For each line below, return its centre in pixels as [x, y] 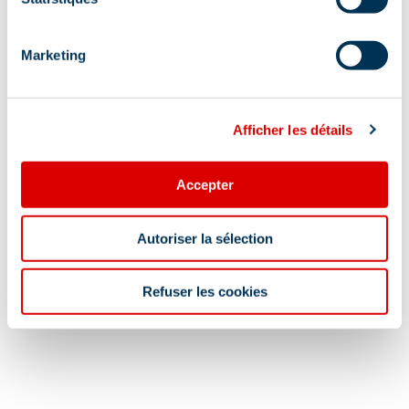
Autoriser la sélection [204, 238]
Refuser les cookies [204, 291]
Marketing [53, 55]
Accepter [204, 184]
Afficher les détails [293, 130]
